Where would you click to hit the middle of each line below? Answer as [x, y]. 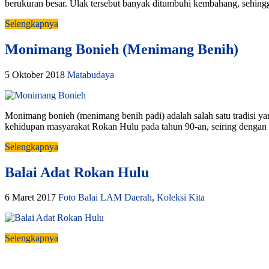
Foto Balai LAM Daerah [105, 198]
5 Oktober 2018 [35, 74]
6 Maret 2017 [30, 198]
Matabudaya [91, 74]
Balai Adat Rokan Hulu [77, 172]
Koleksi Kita [181, 198]
